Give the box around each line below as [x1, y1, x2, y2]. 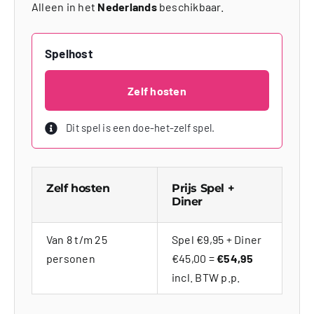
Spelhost [44, 46, 93, 61]
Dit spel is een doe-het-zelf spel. [66, 121, 215, 135]
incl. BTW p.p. [171, 271, 240, 285]
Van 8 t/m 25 [46, 233, 107, 247]
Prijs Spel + [171, 182, 235, 196]
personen [46, 252, 95, 266]
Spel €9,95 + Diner [171, 233, 262, 247]
